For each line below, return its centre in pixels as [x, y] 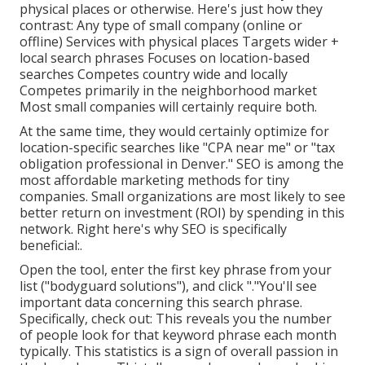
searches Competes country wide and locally [154, 75]
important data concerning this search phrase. [161, 303]
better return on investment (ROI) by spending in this [182, 213]
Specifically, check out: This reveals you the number [176, 319]
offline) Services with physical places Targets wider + [179, 42]
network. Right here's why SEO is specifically [153, 229]
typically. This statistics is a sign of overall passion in [179, 352]
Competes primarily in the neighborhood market [168, 91]
